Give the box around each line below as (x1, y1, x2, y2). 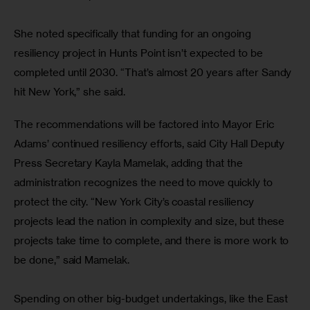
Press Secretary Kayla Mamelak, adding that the (14, 156, 246, 170)
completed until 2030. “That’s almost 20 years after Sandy (14, 65, 295, 79)
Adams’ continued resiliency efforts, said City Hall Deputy (14, 137, 288, 151)
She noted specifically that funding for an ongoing (14, 26, 254, 40)
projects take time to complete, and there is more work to (14, 234, 292, 248)
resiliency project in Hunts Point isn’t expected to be (14, 46, 266, 60)
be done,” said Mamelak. (14, 253, 132, 267)
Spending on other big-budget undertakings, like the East (14, 292, 291, 306)
